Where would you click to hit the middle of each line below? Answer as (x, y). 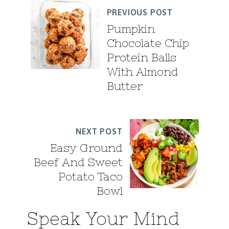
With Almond (142, 72)
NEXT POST (99, 132)
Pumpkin (131, 29)
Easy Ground (86, 148)
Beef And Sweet (78, 163)
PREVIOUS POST (140, 13)
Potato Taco (90, 177)
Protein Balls (141, 58)
